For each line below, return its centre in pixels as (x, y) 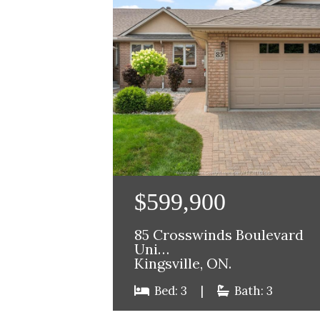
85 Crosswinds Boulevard (219, 235)
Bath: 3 (252, 291)
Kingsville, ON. (182, 264)
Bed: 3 (170, 291)
